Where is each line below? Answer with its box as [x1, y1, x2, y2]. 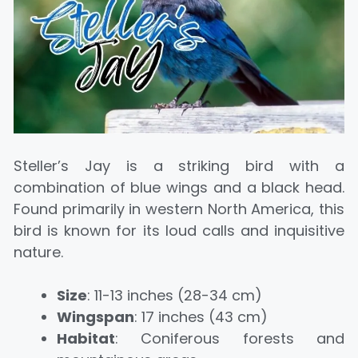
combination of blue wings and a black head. [14, 177, 344, 197]
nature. [14, 241, 63, 262]
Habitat [57, 328, 115, 348]
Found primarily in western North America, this [14, 198, 344, 219]
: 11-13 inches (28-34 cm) [87, 284, 262, 305]
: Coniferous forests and [115, 328, 344, 348]
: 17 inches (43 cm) [134, 306, 268, 327]
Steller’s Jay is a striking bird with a [14, 155, 344, 176]
